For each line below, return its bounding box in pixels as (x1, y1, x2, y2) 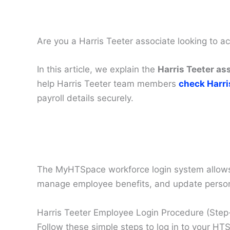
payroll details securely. (37, 92, 133, 103)
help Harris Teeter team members (37, 78, 179, 89)
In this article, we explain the (37, 64, 158, 74)
